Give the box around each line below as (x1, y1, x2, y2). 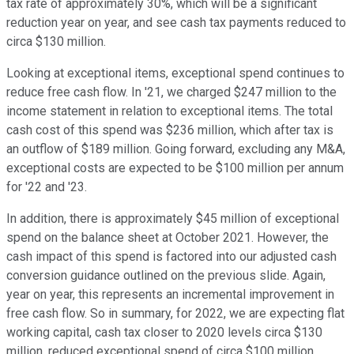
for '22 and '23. (6, 179, 87, 195)
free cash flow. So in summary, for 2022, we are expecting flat (6, 306, 345, 322)
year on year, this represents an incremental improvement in (6, 287, 334, 303)
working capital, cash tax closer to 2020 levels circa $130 (6, 325, 322, 341)
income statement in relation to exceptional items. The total (6, 104, 333, 119)
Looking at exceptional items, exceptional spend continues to (6, 66, 345, 81)
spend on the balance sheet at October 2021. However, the (6, 230, 329, 246)
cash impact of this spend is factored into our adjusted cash (6, 249, 337, 265)
